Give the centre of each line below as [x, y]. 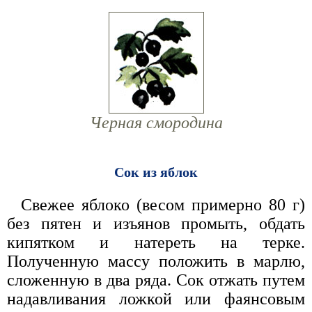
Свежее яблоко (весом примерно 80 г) [163, 205]
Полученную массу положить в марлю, [156, 262]
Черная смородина [156, 123]
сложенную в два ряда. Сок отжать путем [156, 280]
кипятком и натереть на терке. [156, 243]
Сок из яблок [156, 172]
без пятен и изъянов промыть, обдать [156, 224]
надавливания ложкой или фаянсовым [156, 299]
